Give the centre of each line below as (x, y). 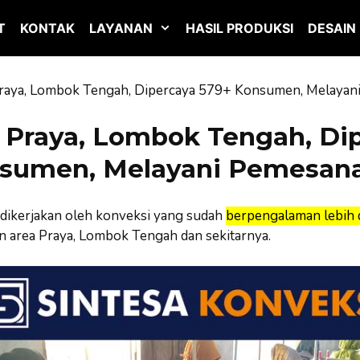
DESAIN (332, 28)
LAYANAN (121, 28)
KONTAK (48, 28)
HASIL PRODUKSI (240, 28)
